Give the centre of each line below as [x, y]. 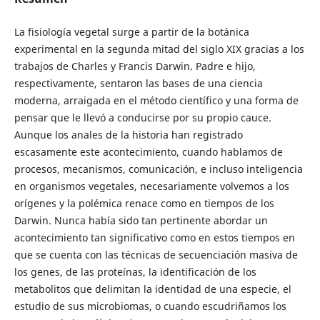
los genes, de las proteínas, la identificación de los [135, 272]
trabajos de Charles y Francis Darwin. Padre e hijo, [135, 66]
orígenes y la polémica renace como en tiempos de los [144, 203]
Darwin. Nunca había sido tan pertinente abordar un [141, 220]
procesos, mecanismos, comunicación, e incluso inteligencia [158, 169]
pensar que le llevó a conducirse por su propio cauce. [142, 117]
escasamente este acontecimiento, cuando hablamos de [148, 152]
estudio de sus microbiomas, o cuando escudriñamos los [150, 306]
